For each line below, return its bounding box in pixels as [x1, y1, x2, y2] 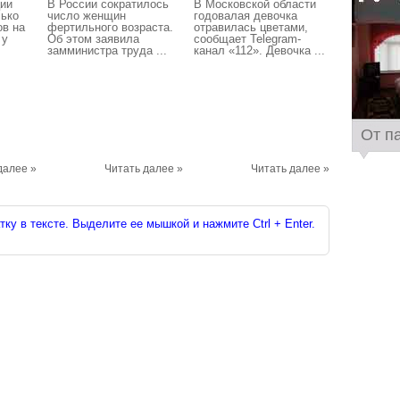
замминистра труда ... [47, 44, 167, 57]
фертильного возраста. [47, 21, 173, 34]
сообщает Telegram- [194, 32, 301, 46]
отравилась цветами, [194, 21, 308, 34]
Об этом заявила [47, 32, 139, 46]
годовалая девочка [194, 9, 297, 22]
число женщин [47, 9, 126, 22]
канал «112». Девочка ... [194, 44, 325, 57]
